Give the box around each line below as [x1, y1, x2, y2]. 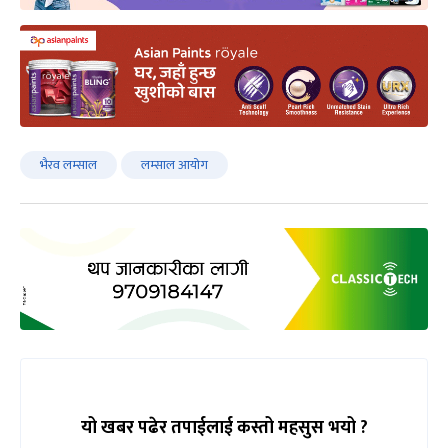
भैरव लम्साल [40, 153, 97, 176]
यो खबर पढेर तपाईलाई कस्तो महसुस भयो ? [80, 412, 368, 443]
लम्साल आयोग [141, 153, 208, 176]
